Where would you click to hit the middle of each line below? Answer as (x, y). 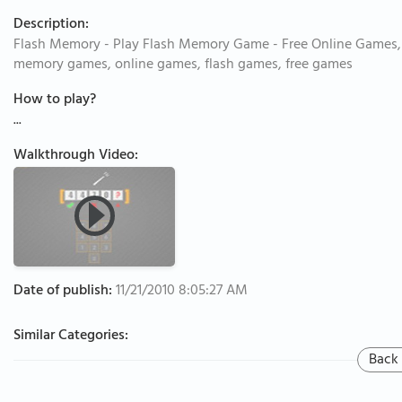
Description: (51, 25)
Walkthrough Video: (76, 156)
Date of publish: (63, 292)
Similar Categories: (71, 336)
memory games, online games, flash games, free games (183, 66)
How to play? (55, 100)
